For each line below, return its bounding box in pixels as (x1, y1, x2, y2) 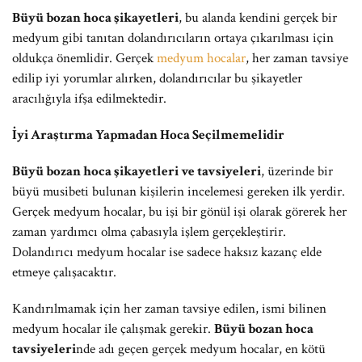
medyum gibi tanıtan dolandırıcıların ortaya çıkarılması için (12, 29, 334, 47)
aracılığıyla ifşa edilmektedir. (12, 90, 166, 107)
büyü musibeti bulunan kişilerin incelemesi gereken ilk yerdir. (12, 183, 345, 200)
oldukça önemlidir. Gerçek (12, 49, 157, 67)
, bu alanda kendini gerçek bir (179, 9, 337, 27)
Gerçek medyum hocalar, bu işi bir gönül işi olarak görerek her (12, 203, 347, 221)
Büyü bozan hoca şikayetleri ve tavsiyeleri (12, 162, 261, 180)
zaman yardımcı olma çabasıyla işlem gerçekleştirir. (12, 223, 286, 241)
